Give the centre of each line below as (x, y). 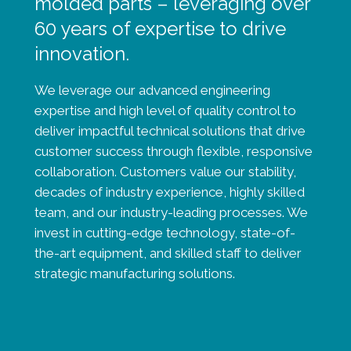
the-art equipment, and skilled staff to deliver (168, 253)
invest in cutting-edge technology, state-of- (165, 233)
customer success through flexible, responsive (173, 151)
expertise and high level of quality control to (165, 110)
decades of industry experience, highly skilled (169, 192)
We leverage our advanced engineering (152, 90)
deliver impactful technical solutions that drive (170, 131)
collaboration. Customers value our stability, (165, 172)
